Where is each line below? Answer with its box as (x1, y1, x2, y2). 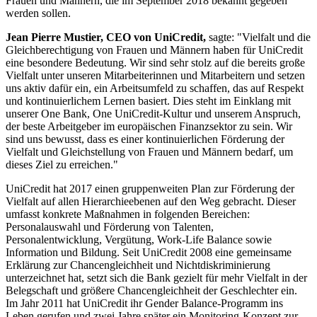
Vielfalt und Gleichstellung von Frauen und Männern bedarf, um (6, 145, 293, 158)
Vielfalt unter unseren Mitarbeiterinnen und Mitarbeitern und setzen (6, 69, 305, 81)
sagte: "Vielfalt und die (209, 30, 311, 43)
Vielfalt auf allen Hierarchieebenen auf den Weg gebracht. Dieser (6, 195, 296, 207)
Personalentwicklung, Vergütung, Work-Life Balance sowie (6, 233, 272, 246)
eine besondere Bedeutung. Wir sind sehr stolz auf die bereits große (6, 56, 305, 69)
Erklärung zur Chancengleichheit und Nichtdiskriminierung (6, 258, 270, 271)
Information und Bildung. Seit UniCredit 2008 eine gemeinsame (6, 246, 292, 258)
